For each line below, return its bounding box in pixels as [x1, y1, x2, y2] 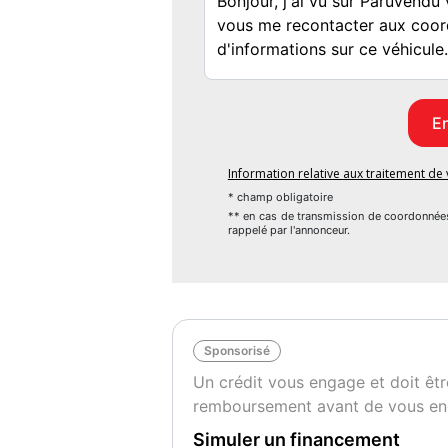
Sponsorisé [204, 342, 270, 358]
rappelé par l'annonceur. [227, 223, 350, 238]
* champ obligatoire [227, 189, 333, 204]
